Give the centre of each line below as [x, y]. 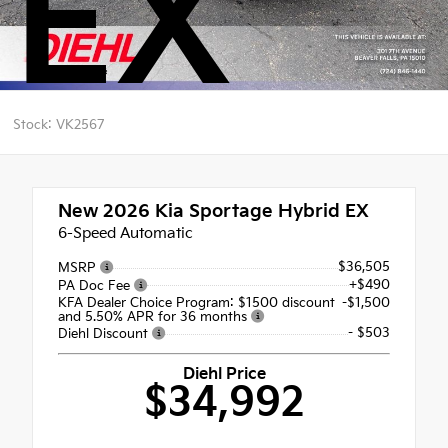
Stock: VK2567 [58, 124]
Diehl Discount [105, 334]
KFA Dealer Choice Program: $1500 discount [196, 302]
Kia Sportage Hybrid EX [259, 211]
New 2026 [104, 211]
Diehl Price [224, 375]
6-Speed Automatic [125, 233]
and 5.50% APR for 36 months [154, 316]
